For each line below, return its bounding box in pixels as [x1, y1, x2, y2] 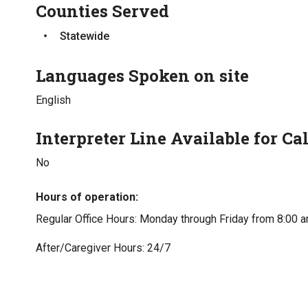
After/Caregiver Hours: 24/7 [36, 241, 173, 254]
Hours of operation [36, 190, 135, 203]
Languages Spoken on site [36, 65, 249, 87]
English [36, 93, 71, 107]
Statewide [60, 30, 109, 43]
